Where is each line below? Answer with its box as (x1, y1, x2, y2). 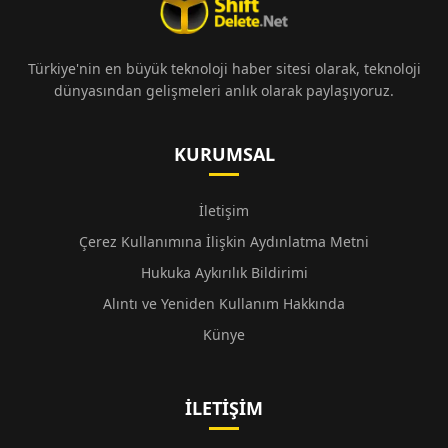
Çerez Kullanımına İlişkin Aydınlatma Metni (79, 232, 369, 251)
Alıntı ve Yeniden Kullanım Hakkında (103, 294, 345, 313)
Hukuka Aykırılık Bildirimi (140, 263, 308, 282)
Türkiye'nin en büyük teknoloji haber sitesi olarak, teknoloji (27, 59, 421, 78)
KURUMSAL (173, 142, 275, 166)
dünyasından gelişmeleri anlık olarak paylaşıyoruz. (54, 81, 394, 100)
